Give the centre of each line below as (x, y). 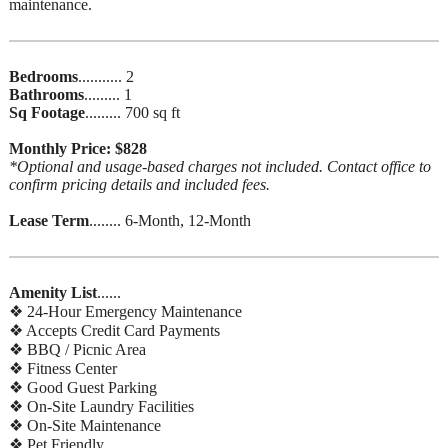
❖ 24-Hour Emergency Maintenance (125, 312)
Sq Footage (47, 113)
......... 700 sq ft (132, 113)
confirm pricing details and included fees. (139, 185)
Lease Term (49, 221)
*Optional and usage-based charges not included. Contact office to (220, 167)
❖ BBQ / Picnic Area (77, 350)
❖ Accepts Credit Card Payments (114, 331)
